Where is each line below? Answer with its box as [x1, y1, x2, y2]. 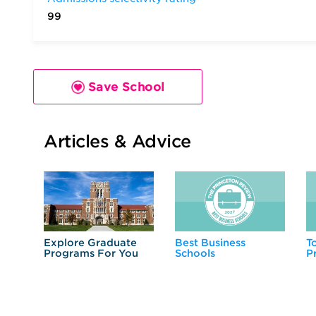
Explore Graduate [44, 236, 137, 248]
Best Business [175, 236, 245, 248]
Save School [84, 80, 165, 94]
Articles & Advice [44, 131, 191, 152]
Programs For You [44, 247, 138, 259]
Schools [175, 247, 215, 259]
